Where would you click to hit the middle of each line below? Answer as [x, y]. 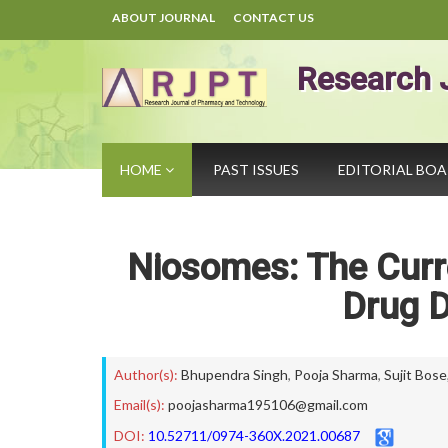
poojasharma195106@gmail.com [268, 404]
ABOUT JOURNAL [163, 17]
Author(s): [146, 374]
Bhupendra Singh [234, 374]
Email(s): [139, 404]
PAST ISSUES [256, 169]
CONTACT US [273, 17]
